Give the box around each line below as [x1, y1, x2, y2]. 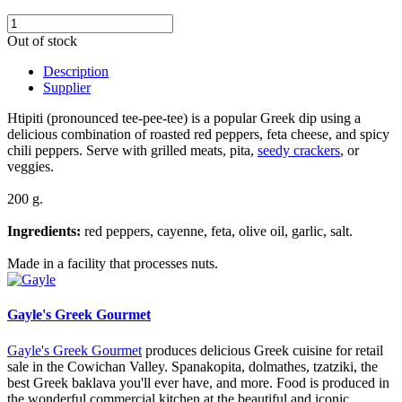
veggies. [7, 159, 54, 175]
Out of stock [7, 33, 77, 49]
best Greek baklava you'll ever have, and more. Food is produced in [7, 374, 389, 390]
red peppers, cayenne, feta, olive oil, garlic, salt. [84, 223, 353, 240]
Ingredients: [7, 223, 84, 240]
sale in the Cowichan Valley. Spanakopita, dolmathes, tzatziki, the [7, 358, 378, 374]
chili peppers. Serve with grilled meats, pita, [7, 143, 258, 159]
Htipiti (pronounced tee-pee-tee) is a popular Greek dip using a [7, 110, 361, 127]
